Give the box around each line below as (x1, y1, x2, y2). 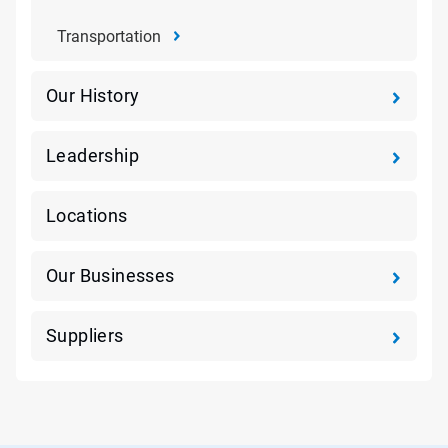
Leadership (46, 145, 139, 166)
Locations (46, 205, 128, 226)
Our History (46, 85, 140, 106)
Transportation (57, 27, 161, 46)
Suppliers (46, 325, 124, 346)
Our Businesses (46, 265, 175, 286)
